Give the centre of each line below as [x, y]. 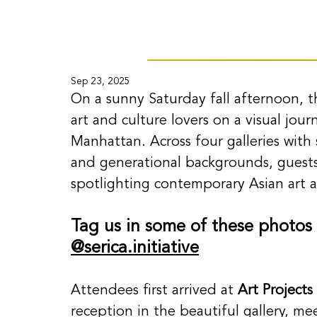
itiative [173, 249]
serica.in [115, 249]
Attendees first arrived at [154, 291]
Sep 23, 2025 [100, 82]
